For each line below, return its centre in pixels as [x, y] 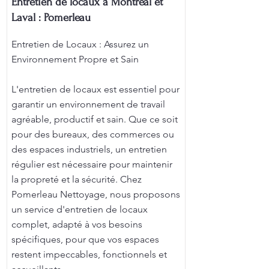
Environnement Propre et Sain [75, 59]
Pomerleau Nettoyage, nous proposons [96, 194]
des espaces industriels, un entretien [89, 149]
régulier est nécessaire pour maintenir [92, 164]
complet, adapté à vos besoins [77, 224]
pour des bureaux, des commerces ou [93, 134]
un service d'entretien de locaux [80, 209]
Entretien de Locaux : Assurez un [80, 44]
